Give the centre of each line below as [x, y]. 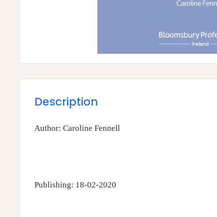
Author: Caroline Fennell [77, 128]
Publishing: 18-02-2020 [75, 185]
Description [66, 101]
